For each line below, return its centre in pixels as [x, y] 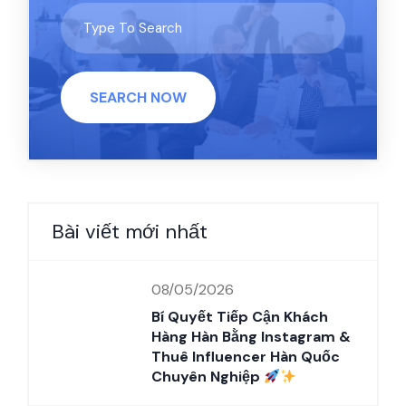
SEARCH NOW [138, 97]
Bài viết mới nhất [130, 231]
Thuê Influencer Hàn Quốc [246, 356]
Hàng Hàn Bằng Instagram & [251, 336]
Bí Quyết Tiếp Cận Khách [240, 316]
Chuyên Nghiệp [208, 376]
